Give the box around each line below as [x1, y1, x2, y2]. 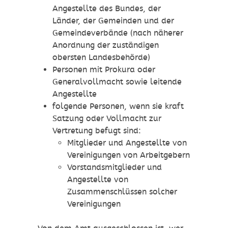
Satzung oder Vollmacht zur [52, 113, 161, 124]
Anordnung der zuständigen [52, 40, 159, 50]
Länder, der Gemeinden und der [52, 16, 174, 26]
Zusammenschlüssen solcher [67, 187, 177, 197]
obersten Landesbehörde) [52, 52, 150, 63]
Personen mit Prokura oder [52, 65, 155, 75]
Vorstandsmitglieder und [67, 162, 162, 173]
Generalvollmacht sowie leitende [52, 77, 182, 87]
